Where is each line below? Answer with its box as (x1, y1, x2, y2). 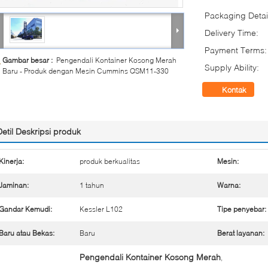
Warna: (217, 181, 240, 190)
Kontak (222, 85, 246, 95)
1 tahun (80, 181, 104, 190)
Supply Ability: (205, 62, 259, 72)
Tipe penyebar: (217, 205, 266, 214)
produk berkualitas (80, 157, 140, 166)
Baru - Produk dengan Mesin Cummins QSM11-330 (2, 66, 169, 75)
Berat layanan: (217, 229, 264, 237)
